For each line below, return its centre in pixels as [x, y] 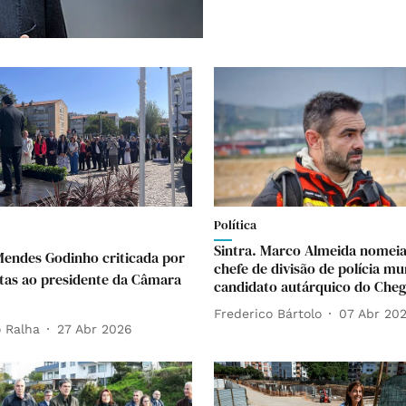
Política [235, 225]
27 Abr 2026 [95, 329]
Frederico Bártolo [268, 313]
